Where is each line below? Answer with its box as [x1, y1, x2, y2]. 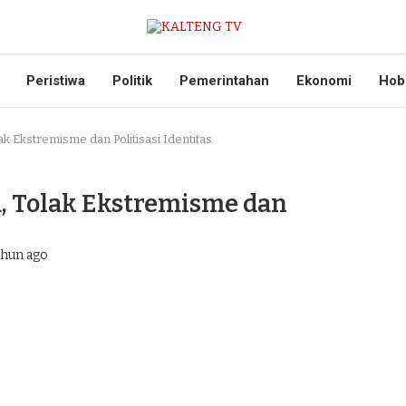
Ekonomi [296, 72, 352, 89]
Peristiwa [26, 72, 85, 89]
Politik [112, 72, 152, 89]
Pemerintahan [179, 72, 269, 89]
